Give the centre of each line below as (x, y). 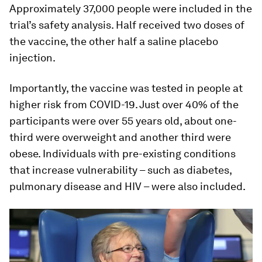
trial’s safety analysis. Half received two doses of (127, 25)
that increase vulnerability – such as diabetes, (120, 170)
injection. (32, 58)
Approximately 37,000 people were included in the (131, 8)
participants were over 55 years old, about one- (123, 121)
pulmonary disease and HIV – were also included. (127, 186)
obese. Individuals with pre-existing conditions (123, 154)
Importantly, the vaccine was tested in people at (126, 88)
